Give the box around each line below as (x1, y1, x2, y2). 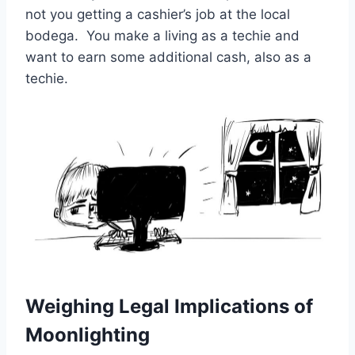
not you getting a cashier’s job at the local (25, 6, 290, 22)
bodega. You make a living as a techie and (25, 27, 300, 44)
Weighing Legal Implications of (25, 295, 313, 319)
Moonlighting (25, 323, 150, 347)
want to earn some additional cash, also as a (25, 48, 311, 65)
